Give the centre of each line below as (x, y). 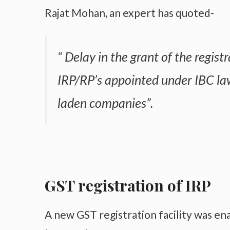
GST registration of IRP (128, 186)
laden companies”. (105, 103)
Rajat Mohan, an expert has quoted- (129, 13)
